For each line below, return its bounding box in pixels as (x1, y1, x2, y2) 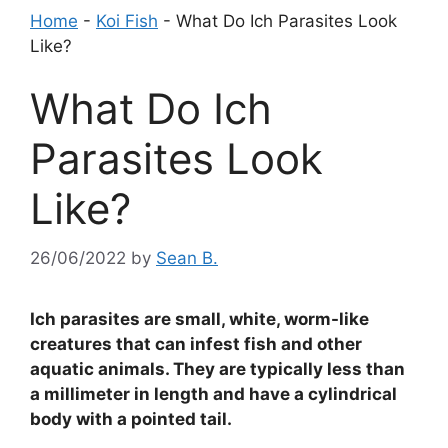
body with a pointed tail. (30, 408, 232, 429)
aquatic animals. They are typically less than (30, 358, 405, 379)
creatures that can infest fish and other (30, 333, 362, 354)
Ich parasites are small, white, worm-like (30, 308, 369, 329)
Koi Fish (96, 10, 158, 31)
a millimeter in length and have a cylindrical (30, 383, 397, 404)
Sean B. (156, 247, 218, 268)
